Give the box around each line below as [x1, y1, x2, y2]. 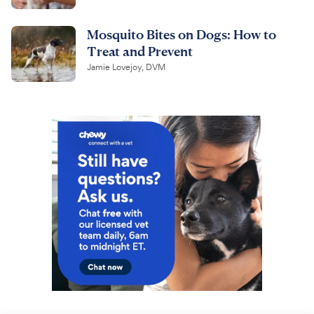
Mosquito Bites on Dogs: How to [87, 26, 276, 43]
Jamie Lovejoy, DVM [87, 62, 165, 74]
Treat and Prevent [87, 43, 193, 60]
